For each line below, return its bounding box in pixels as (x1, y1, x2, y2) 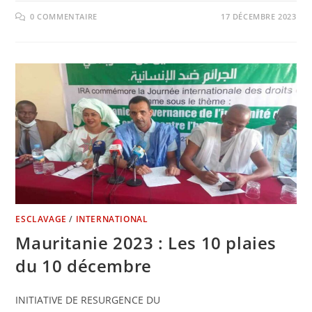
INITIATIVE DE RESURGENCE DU (15, 292, 161, 306)
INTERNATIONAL (75, 212, 148, 225)
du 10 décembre (15, 253, 152, 277)
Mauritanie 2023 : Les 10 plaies (15, 231, 277, 254)
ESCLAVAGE (15, 212, 67, 225)
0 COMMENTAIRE (30, 11, 97, 22)
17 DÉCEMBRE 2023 (220, 11, 297, 22)
